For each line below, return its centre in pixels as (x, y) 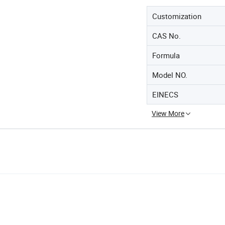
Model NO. (170, 75)
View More (168, 113)
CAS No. (166, 35)
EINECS (165, 94)
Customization (177, 16)
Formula (166, 55)
